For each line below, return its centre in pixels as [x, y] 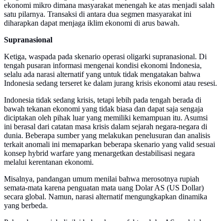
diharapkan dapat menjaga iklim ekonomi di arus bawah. [92, 23]
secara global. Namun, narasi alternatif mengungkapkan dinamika [106, 197]
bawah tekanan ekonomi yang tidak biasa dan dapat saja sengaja [104, 109]
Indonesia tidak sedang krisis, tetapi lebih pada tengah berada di [103, 100]
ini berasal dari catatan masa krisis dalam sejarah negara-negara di [106, 127]
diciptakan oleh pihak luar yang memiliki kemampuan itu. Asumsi [106, 118]
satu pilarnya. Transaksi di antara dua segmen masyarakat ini [98, 14]
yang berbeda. [26, 206]
